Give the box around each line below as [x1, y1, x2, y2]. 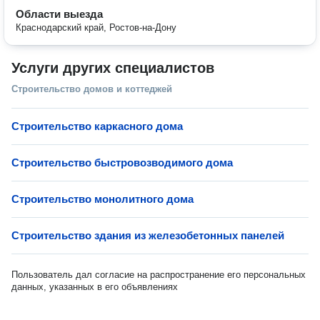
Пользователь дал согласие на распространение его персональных [11, 269, 306, 280]
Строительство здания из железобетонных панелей [11, 229, 284, 241]
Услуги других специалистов [11, 60, 214, 76]
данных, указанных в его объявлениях [11, 281, 178, 292]
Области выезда [16, 8, 103, 20]
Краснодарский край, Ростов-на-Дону [16, 22, 176, 33]
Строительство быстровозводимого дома [11, 156, 233, 169]
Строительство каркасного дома [11, 120, 183, 132]
